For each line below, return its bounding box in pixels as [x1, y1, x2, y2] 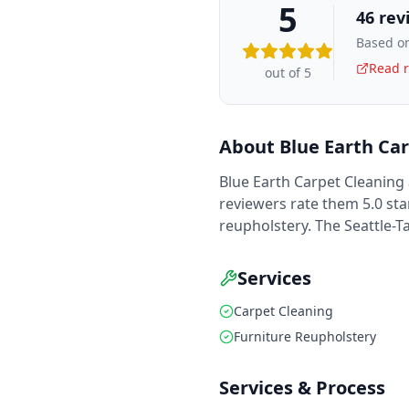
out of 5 [264, 64, 311, 82]
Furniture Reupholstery [234, 328, 376, 346]
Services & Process [219, 375, 385, 401]
